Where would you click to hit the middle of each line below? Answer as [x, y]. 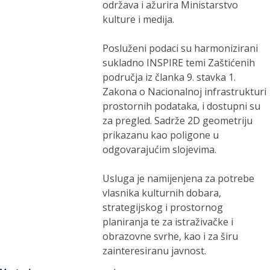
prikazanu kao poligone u [161, 135]
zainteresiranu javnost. [155, 251]
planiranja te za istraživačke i [168, 222]
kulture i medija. [139, 19]
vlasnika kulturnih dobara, [162, 193]
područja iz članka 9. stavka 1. [169, 77]
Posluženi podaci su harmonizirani [181, 48]
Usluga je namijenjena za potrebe [179, 178]
